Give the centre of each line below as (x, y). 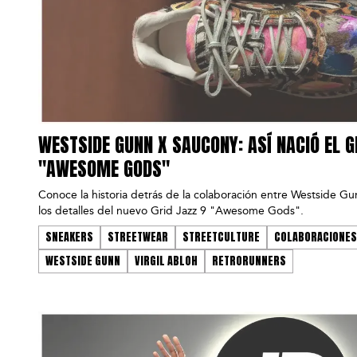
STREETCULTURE (221, 237)
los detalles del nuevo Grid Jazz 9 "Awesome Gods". (171, 211)
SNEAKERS (69, 237)
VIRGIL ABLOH (166, 261)
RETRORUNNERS (249, 261)
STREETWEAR (138, 237)
